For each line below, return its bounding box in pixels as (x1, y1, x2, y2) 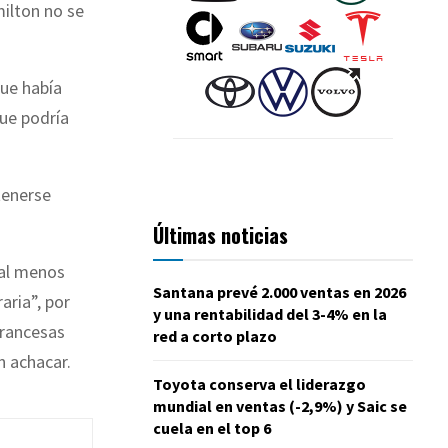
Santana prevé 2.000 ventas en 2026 (153, 281, 406, 302)
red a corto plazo (153, 325, 277, 346)
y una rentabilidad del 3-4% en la (153, 303, 387, 324)
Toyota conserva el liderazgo (153, 373, 366, 394)
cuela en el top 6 (153, 417, 271, 438)
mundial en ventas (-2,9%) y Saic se (153, 395, 407, 416)
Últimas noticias (153, 219, 288, 250)
